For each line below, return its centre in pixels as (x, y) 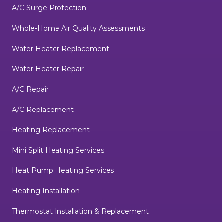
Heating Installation (46, 191)
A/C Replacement (43, 110)
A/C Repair (30, 89)
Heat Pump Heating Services (63, 171)
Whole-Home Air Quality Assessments (78, 28)
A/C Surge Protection (49, 8)
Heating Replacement (51, 130)
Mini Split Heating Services (58, 150)
